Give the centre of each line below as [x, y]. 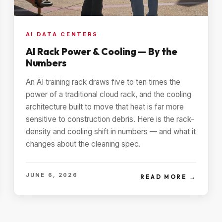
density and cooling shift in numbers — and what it [111, 131]
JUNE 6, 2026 [52, 175]
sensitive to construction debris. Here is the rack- [110, 119]
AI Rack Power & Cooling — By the [101, 51]
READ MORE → [168, 177]
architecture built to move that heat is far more [105, 107]
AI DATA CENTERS [62, 34]
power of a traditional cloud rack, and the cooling [108, 94]
